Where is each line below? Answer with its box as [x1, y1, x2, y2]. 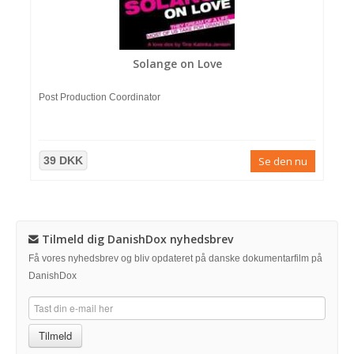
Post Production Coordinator [39, 92, 160, 103]
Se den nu [258, 154, 307, 168]
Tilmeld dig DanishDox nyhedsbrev [39, 232, 233, 247]
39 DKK [43, 154, 83, 167]
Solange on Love [132, 56, 222, 71]
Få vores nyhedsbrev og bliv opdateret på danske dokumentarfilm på [28, 253, 322, 264]
